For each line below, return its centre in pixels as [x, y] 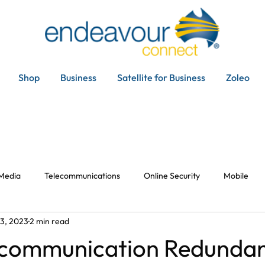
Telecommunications [82, 176]
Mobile [236, 176]
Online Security [172, 176]
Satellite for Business [161, 77]
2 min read [49, 222]
